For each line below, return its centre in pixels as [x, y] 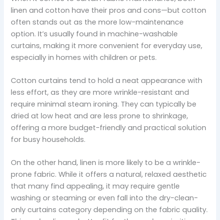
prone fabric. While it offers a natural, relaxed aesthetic [109, 175]
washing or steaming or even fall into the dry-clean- [105, 198]
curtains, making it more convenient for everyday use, [107, 45]
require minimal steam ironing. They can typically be [104, 104]
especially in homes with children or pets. [84, 57]
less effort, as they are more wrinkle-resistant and [100, 92]
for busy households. [48, 139]
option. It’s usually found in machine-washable [95, 34]
